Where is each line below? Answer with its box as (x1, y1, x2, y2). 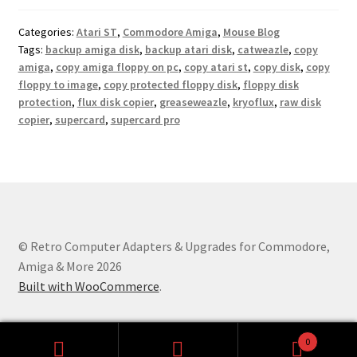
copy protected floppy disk (103, 77, 237, 92)
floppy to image (18, 77, 98, 92)
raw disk (279, 95, 321, 110)
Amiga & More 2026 (18, 257, 122, 274)
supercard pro (110, 112, 180, 127)
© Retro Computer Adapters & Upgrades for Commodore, (18, 237, 330, 254)
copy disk (253, 60, 300, 75)
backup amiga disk (45, 42, 139, 57)
